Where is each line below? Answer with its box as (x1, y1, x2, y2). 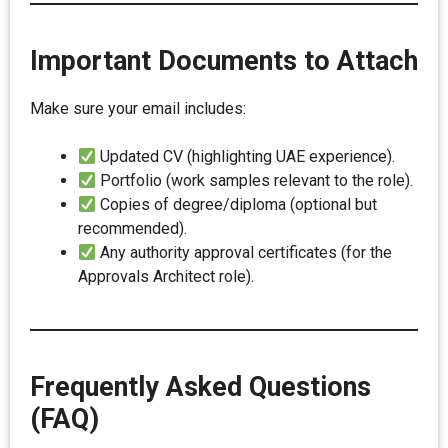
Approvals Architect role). (78, 267, 254, 286)
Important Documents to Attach (30, 45, 418, 77)
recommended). (78, 219, 187, 238)
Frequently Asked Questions (30, 371, 371, 403)
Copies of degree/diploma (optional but (96, 195, 378, 214)
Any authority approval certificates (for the (96, 243, 393, 262)
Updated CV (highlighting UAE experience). (96, 147, 396, 166)
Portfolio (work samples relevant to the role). (96, 171, 414, 190)
